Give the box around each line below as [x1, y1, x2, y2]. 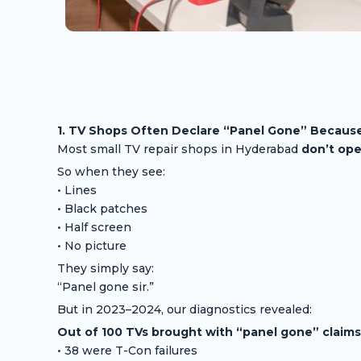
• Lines [56, 183, 97, 198]
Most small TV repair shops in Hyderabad [56, 142, 301, 157]
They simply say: [56, 261, 154, 276]
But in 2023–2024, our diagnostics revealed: [56, 302, 312, 317]
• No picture [56, 239, 127, 254]
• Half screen [56, 220, 131, 235]
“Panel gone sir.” [56, 280, 154, 295]
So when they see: [56, 164, 165, 180]
